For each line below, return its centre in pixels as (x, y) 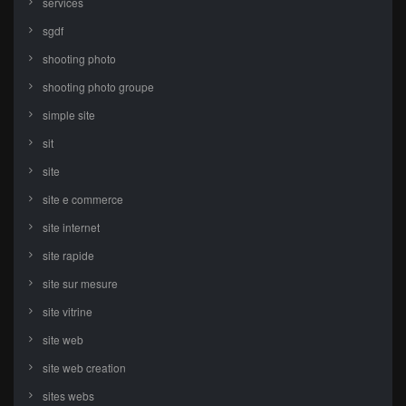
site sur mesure (80, 284)
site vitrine (68, 312)
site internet (71, 227)
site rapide (68, 256)
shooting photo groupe (98, 87)
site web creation (84, 368)
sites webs (68, 396)
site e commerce (83, 199)
